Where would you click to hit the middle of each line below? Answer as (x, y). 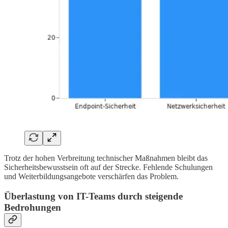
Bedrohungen (33, 207)
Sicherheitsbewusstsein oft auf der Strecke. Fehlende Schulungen (108, 167)
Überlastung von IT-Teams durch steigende (93, 196)
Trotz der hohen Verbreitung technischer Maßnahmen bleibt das (106, 158)
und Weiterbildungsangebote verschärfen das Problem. (91, 176)
